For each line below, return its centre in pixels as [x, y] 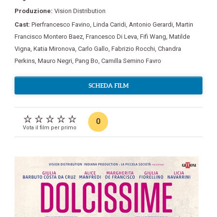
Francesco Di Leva [111, 37]
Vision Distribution [80, 11]
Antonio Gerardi [151, 24]
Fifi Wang [153, 37]
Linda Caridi [109, 24]
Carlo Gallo [93, 49]
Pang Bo [87, 61]
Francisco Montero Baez [49, 37]
